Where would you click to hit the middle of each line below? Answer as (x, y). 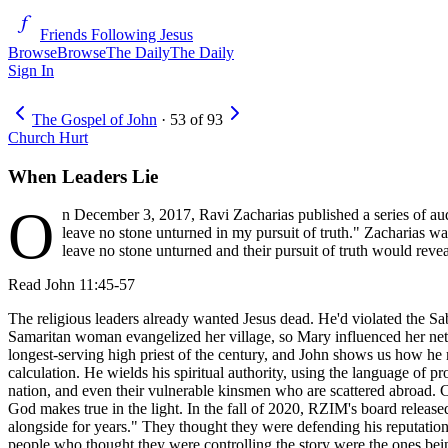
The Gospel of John (94, 119)
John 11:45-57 (90, 285)
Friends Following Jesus (116, 34)
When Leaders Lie (83, 176)
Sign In (31, 70)
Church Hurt (48, 137)
